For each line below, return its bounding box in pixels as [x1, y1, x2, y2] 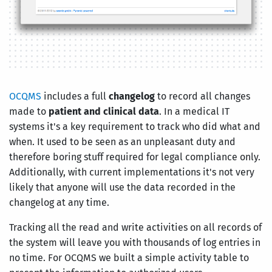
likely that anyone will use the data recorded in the [9, 182, 236, 194]
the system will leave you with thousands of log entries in [9, 237, 260, 249]
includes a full [41, 90, 109, 103]
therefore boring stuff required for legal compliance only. [9, 151, 260, 163]
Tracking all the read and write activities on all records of [9, 222, 262, 234]
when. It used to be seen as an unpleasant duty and [9, 136, 236, 148]
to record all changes [155, 90, 250, 103]
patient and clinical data [49, 106, 159, 118]
